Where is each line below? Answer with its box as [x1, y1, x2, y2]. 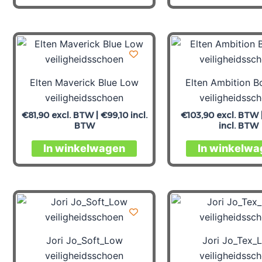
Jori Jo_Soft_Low [46, 234, 123, 246]
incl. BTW [219, 120, 258, 131]
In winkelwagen [43, 142, 125, 155]
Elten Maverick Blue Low [30, 76, 139, 88]
